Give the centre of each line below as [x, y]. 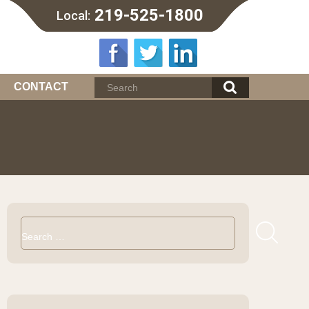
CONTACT [41, 87]
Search [36, 221]
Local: [73, 16]
